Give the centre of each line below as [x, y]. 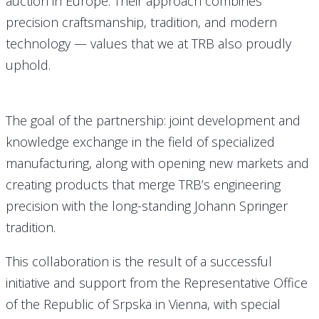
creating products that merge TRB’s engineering [143, 184]
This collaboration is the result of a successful [139, 261]
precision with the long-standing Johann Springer [147, 205]
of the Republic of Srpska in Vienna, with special [143, 304]
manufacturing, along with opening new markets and [157, 163]
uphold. [28, 64]
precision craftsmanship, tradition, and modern [141, 22]
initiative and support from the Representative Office [157, 282]
